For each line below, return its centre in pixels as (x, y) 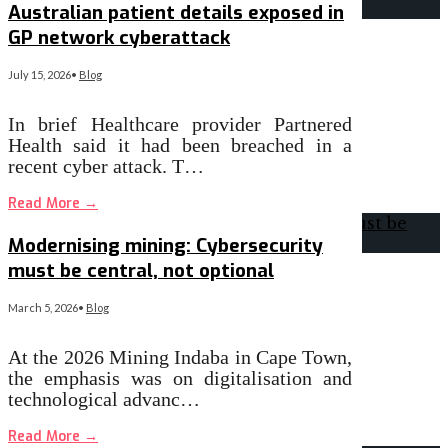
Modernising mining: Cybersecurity (165, 246)
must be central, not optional (141, 271)
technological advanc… (104, 399)
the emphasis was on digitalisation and (180, 378)
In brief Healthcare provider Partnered (180, 123)
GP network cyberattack (119, 37)
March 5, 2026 (43, 308)
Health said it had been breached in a (180, 144)
